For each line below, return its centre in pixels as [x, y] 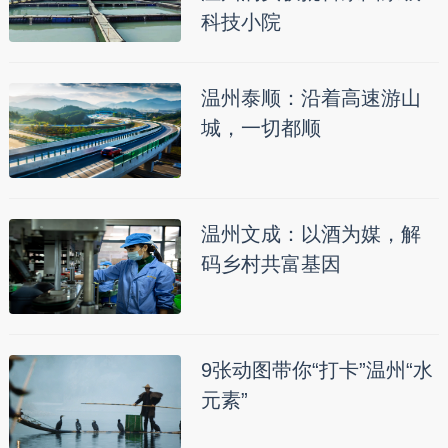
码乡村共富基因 [270, 264]
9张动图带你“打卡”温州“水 [316, 370]
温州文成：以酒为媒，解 [310, 234]
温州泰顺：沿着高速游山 [310, 98]
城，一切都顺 [260, 128]
